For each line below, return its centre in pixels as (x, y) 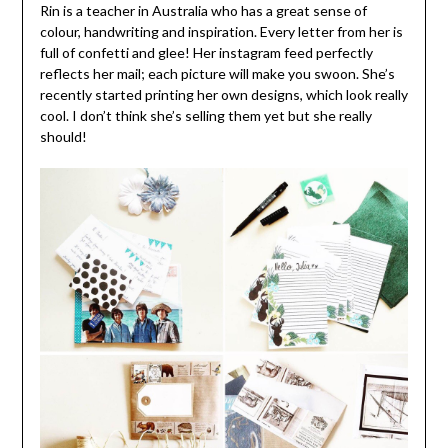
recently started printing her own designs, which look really (223, 94)
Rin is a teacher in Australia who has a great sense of (203, 10)
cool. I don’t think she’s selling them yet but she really (205, 115)
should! (63, 136)
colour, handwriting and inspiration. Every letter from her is (221, 31)
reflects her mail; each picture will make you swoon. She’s (217, 73)
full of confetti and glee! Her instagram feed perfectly (206, 52)
